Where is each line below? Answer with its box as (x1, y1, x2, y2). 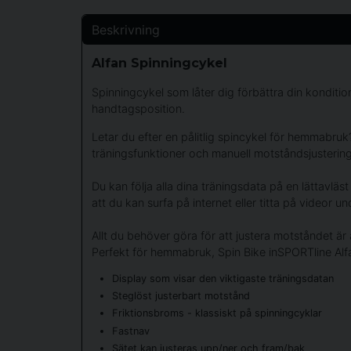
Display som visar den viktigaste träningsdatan (111, 273, 334, 285)
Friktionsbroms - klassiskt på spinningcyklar (111, 307, 322, 320)
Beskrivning (92, 21, 160, 38)
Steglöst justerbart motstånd (111, 290, 250, 302)
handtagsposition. (92, 102, 185, 116)
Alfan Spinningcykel (92, 55, 227, 71)
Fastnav (111, 324, 150, 337)
